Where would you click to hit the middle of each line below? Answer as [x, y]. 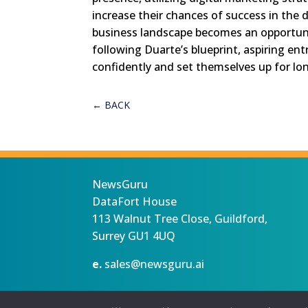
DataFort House [135, 201]
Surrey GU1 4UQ [134, 235]
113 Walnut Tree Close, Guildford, [180, 218]
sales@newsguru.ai [155, 264]
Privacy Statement [127, 300]
